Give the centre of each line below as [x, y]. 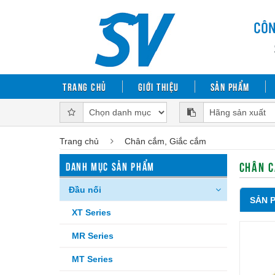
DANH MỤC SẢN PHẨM [110, 165]
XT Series [91, 212]
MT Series [92, 259]
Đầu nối [85, 190]
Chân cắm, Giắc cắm [165, 141]
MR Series [93, 236]
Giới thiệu [158, 86]
